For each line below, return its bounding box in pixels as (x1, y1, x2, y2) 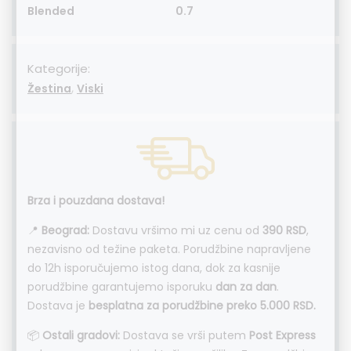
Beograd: (42, 223, 89, 239)
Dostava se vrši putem (120, 327, 249, 344)
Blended (27, 3, 74, 19)
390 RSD (262, 223, 306, 239)
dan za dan (215, 279, 277, 295)
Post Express (249, 327, 316, 344)
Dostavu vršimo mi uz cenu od (89, 223, 262, 239)
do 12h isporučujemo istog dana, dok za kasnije (27, 260, 280, 277)
